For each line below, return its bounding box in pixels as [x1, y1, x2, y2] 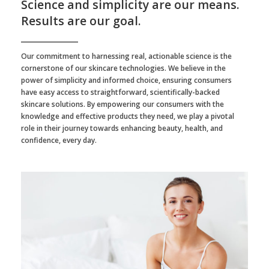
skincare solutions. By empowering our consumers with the [21, 99, 224, 110]
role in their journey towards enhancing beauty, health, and [21, 123, 223, 134]
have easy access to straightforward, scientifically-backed [21, 87, 220, 98]
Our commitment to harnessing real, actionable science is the [21, 51, 232, 62]
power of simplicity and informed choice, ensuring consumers [21, 75, 232, 86]
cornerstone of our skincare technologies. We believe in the [21, 63, 226, 74]
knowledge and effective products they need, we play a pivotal [21, 111, 234, 122]
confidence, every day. [21, 135, 97, 146]
